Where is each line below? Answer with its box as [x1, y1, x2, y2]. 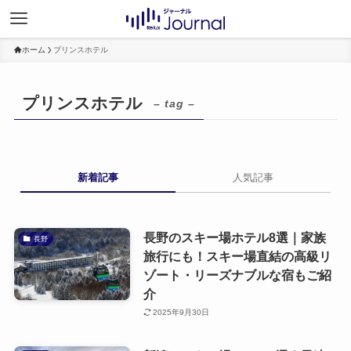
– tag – [154, 97, 196, 110]
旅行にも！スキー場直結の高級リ [143, 248, 331, 263]
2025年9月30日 [153, 308, 210, 317]
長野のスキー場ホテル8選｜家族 [143, 230, 326, 244]
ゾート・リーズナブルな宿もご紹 [143, 267, 331, 282]
